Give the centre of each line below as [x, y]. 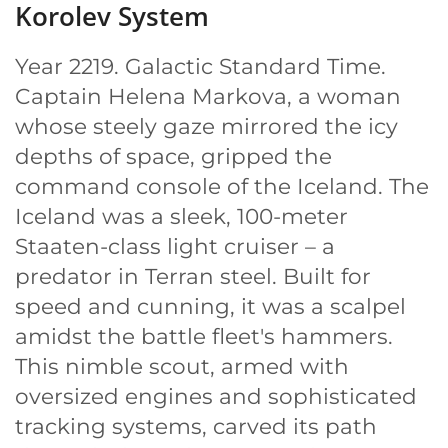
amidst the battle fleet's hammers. [204, 336]
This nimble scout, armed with [182, 366]
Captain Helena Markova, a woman [208, 96]
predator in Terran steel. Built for [193, 276]
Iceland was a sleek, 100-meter [181, 216]
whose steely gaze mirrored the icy [206, 126]
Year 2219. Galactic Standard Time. [200, 66]
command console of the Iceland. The [222, 186]
